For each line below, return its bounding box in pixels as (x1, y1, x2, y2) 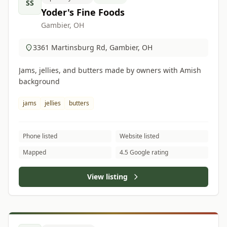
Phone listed (23, 132, 57, 140)
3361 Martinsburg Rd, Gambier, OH (33, 43, 153, 52)
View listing (87, 172, 128, 181)
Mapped (23, 148, 46, 157)
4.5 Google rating (120, 148, 168, 157)
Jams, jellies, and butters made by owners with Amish (19, 65, 201, 75)
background (19, 77, 60, 86)
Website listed (120, 132, 159, 140)
